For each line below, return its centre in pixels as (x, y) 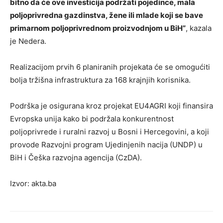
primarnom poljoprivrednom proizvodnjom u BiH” (98, 28)
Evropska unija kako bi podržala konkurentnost (92, 118)
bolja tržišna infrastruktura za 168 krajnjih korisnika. (100, 80)
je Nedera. (28, 41)
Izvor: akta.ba (33, 183)
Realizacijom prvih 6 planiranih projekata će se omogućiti (110, 67)
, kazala (199, 28)
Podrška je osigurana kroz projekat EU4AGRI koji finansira (111, 106)
